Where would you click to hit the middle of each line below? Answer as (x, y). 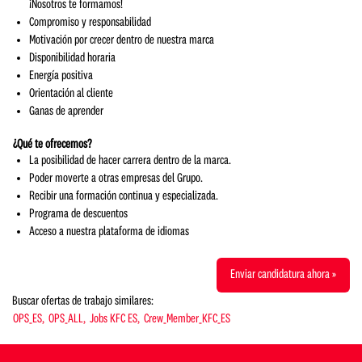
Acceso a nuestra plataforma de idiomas (109, 232)
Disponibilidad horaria (72, 58)
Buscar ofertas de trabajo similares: (83, 301)
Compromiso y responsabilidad (90, 23)
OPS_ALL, (67, 319)
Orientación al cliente (71, 94)
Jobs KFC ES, (115, 319)
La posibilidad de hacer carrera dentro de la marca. (130, 161)
